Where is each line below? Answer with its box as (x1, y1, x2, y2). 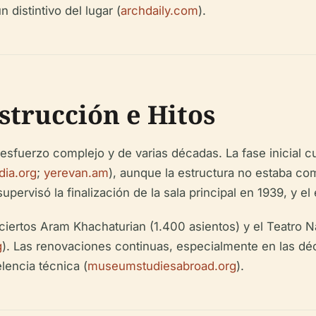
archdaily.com (121, 3, 198, 18)
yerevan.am (44, 165, 109, 180)
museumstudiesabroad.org (87, 258, 236, 273)
